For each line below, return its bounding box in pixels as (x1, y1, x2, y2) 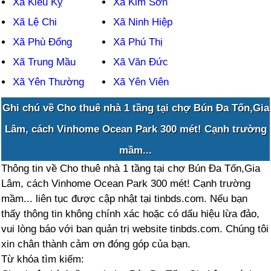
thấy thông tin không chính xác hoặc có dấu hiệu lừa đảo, (1, 207, 260, 220)
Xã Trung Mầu (13, 56, 76, 68)
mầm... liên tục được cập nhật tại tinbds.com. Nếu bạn (1, 192, 248, 204)
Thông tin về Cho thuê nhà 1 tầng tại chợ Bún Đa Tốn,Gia (1, 162, 261, 174)
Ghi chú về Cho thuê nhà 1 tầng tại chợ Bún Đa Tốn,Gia (2, 102, 269, 114)
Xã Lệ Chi (13, 16, 57, 28)
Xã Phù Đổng (13, 36, 73, 48)
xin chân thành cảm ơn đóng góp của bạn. (1, 238, 191, 250)
